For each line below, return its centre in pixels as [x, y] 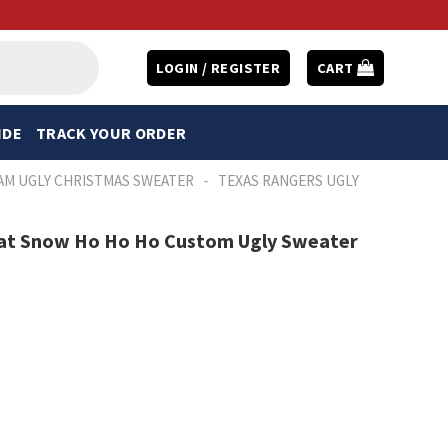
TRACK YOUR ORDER [111, 132]
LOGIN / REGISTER [218, 67]
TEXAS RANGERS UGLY [289, 180]
